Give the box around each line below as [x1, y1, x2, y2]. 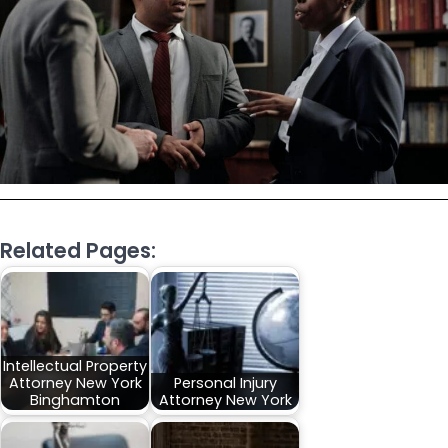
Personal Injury [173, 372, 277, 393]
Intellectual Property [3, 355, 147, 376]
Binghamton [30, 389, 120, 410]
